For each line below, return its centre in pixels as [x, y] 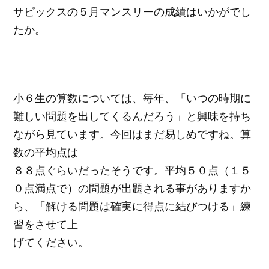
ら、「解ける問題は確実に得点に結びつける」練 [132, 206]
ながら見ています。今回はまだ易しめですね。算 [132, 134]
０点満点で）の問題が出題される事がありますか [132, 188]
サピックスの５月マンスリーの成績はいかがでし [132, 12]
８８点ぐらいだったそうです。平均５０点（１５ [132, 170]
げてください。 [51, 242]
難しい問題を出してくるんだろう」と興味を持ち [132, 116]
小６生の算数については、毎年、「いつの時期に [132, 98]
